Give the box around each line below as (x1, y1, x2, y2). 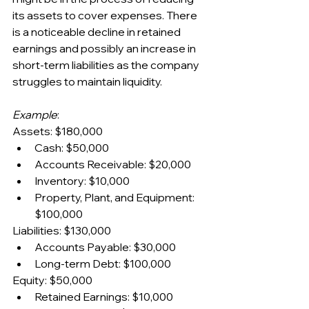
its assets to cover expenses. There (12, 8, 199, 22)
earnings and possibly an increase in (12, 41, 198, 55)
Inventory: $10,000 (34, 173, 130, 188)
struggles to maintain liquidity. (12, 74, 162, 88)
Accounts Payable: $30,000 (34, 239, 176, 254)
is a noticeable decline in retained (12, 24, 183, 39)
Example (12, 107, 57, 121)
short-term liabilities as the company (12, 57, 201, 72)
